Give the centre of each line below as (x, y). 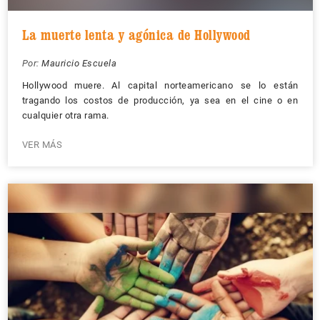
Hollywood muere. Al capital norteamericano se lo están (160, 85)
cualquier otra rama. (65, 115)
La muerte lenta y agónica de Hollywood (136, 35)
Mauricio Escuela (79, 63)
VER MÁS (42, 144)
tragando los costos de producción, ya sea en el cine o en (160, 100)
